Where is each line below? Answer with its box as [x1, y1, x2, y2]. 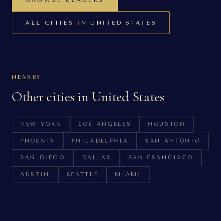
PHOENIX [20, 138, 55, 144]
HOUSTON [148, 121, 185, 127]
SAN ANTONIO [145, 138, 201, 144]
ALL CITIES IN [25, 19, 90, 26]
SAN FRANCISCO [128, 154, 193, 161]
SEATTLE [66, 171, 99, 178]
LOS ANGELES [78, 121, 132, 127]
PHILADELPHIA [72, 138, 129, 144]
